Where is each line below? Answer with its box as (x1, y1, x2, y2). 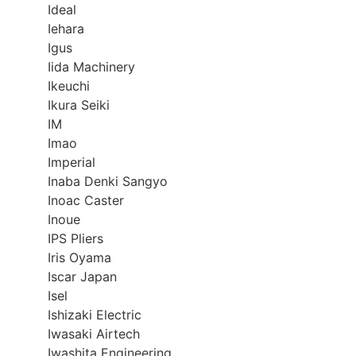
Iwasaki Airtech (48, 326, 140, 342)
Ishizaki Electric (48, 307, 141, 323)
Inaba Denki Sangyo (48, 173, 168, 190)
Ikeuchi (48, 78, 90, 95)
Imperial (48, 154, 95, 171)
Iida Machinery (48, 59, 135, 75)
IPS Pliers (48, 230, 103, 247)
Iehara (48, 21, 84, 37)
